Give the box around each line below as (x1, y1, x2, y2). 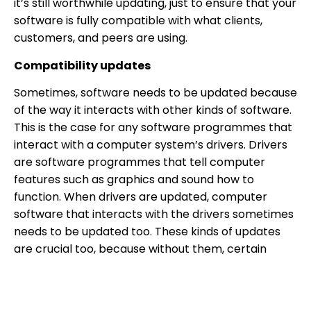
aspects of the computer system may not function (14, 258, 292, 275)
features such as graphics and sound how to (14, 171, 254, 188)
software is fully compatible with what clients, (14, 12, 262, 29)
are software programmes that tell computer (14, 154, 265, 171)
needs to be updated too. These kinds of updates (14, 224, 280, 240)
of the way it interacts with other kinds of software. (14, 102, 292, 119)
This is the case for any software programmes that (14, 119, 292, 136)
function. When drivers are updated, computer (14, 189, 267, 205)
